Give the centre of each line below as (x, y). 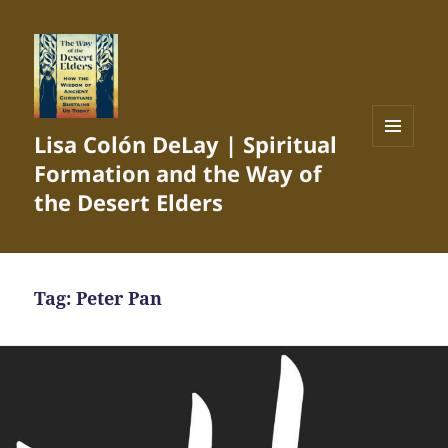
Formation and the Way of (178, 173)
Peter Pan (119, 298)
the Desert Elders (129, 202)
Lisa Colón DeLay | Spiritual (186, 144)
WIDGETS (400, 188)
